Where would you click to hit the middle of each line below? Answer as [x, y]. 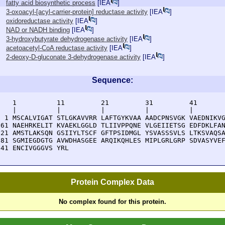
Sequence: [113, 80]
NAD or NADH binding [38, 30]
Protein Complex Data [113, 182]
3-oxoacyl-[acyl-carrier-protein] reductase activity [77, 12]
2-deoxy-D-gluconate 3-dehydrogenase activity [73, 57]
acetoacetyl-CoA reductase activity [57, 48]
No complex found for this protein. [113, 202]
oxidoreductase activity [40, 21]
